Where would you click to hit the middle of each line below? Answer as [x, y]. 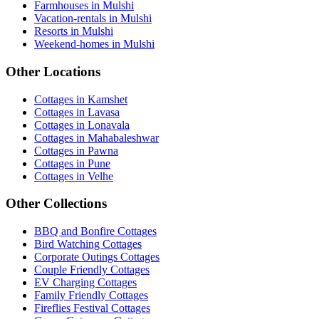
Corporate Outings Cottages [97, 257]
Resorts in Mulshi [74, 31]
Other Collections [56, 204]
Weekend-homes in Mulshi [94, 44]
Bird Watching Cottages [88, 244]
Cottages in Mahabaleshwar [96, 137]
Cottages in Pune [72, 163]
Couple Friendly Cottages [92, 270]
